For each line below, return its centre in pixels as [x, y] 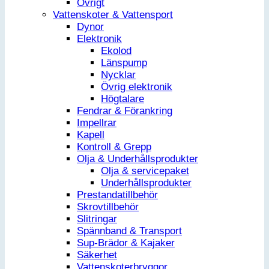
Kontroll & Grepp [114, 147]
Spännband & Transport [129, 231]
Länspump [124, 63]
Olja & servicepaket [145, 171]
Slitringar [97, 219]
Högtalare [122, 99]
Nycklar [118, 75]
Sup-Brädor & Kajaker [126, 243]
